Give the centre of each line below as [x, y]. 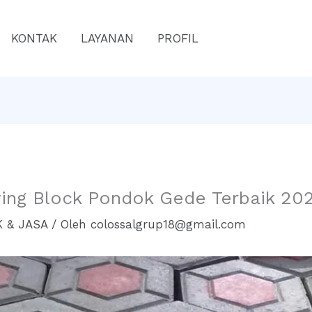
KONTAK [34, 38]
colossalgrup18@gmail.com [169, 224]
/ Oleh [69, 224]
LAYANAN [107, 38]
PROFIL [178, 38]
